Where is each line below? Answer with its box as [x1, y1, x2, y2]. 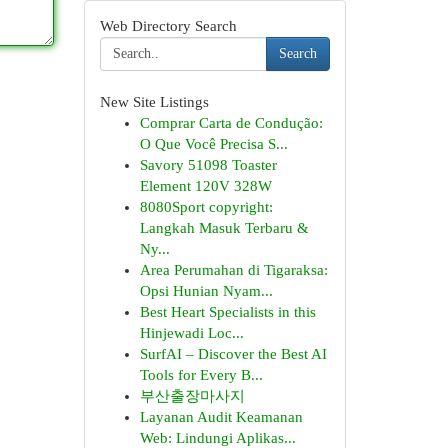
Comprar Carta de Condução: [139, 115, 323, 131]
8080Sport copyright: [139, 199, 273, 215]
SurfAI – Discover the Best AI [139, 346, 327, 362]
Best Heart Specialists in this [139, 304, 316, 320]
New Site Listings [99, 94, 209, 110]
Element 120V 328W [139, 178, 272, 194]
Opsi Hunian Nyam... [139, 283, 273, 299]
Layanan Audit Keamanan [139, 409, 303, 425]
